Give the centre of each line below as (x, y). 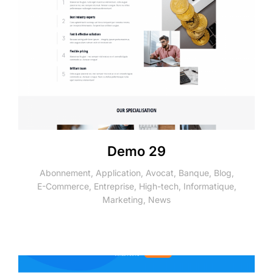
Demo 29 (136, 151)
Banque (193, 172)
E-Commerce (63, 186)
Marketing (123, 199)
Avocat (159, 172)
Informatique (208, 186)
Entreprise (114, 186)
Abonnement (65, 172)
